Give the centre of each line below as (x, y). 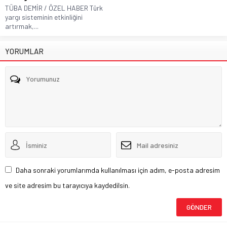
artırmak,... (22, 26)
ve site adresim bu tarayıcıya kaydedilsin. (67, 185)
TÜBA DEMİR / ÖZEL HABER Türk (54, 8)
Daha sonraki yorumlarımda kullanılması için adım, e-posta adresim (118, 170)
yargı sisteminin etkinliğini (44, 17)
